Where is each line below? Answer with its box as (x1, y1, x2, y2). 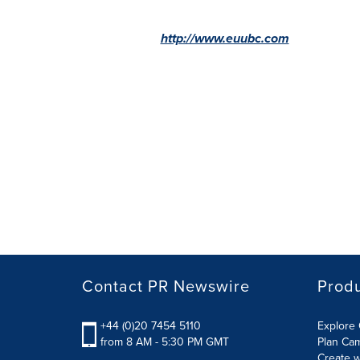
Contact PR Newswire (82, 274, 250, 297)
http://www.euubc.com (160, 29, 289, 47)
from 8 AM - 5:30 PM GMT (100, 333, 229, 350)
